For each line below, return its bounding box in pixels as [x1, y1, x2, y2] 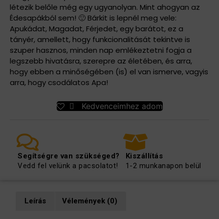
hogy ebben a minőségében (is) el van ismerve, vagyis [10, 66, 208, 77]
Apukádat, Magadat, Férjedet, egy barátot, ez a [10, 23, 183, 34]
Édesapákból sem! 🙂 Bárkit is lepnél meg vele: [10, 13, 176, 23]
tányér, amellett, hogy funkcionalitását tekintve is [10, 34, 190, 45]
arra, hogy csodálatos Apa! [10, 77, 108, 88]
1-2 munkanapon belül [125, 161, 201, 171]
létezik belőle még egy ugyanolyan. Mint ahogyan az [10, 2, 200, 13]
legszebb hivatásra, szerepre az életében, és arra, [10, 56, 192, 66]
